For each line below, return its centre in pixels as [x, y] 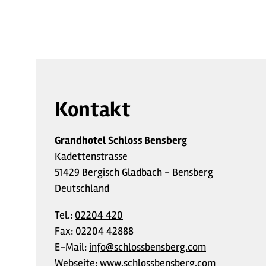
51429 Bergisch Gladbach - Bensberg [134, 172]
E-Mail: [72, 247]
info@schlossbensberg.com [148, 247]
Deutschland [82, 188]
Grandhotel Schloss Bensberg [121, 140]
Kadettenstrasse [91, 156]
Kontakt [93, 110]
